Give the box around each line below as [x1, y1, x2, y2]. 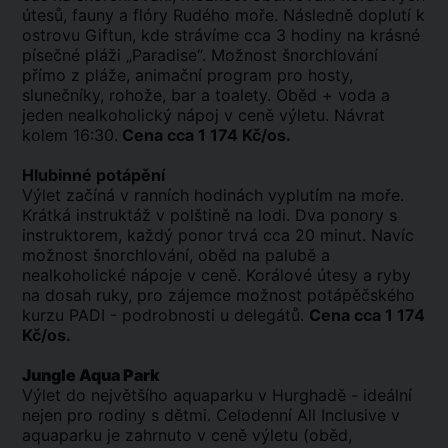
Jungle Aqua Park [22, 365, 160, 385]
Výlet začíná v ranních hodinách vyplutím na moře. [22, 185, 404, 205]
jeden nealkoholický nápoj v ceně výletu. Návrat [22, 105, 385, 125]
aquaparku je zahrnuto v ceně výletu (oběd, [22, 425, 352, 445]
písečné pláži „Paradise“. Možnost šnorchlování [22, 45, 378, 65]
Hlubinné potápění [22, 165, 165, 185]
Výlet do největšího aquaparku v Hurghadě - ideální [22, 385, 412, 405]
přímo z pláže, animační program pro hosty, [22, 65, 353, 85]
